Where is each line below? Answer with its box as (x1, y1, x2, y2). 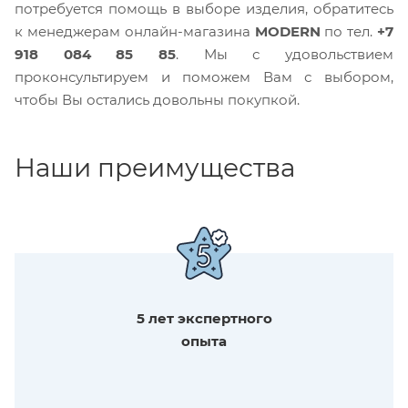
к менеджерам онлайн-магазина (15, 22, 255, 40)
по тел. (320, 22, 377, 40)
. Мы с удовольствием (176, 45, 393, 63)
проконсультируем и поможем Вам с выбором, (15, 67, 393, 86)
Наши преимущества (15, 151, 295, 183)
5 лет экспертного (136, 309, 272, 327)
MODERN (254, 22, 321, 40)
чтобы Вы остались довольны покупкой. (15, 90, 300, 108)
